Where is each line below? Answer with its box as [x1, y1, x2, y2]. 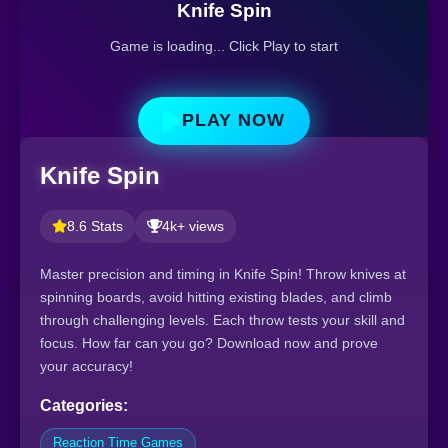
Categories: [40, 397, 128, 414]
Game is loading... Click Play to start [110, 37, 338, 54]
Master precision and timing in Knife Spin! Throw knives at [40, 266, 406, 282]
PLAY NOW [182, 110, 285, 131]
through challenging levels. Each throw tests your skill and [40, 312, 405, 328]
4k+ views [162, 219, 224, 234]
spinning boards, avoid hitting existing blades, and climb [40, 289, 392, 305]
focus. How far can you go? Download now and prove [40, 335, 378, 351]
